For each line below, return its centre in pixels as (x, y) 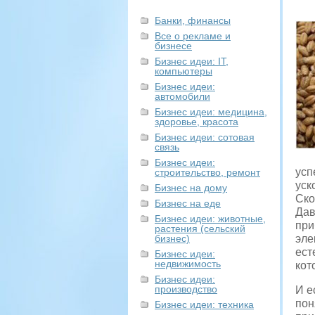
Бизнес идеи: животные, (210, 219)
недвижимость (188, 264)
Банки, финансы (193, 20)
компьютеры (184, 71)
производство (186, 289)
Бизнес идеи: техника (204, 304)
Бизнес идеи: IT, (192, 61)
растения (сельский (200, 229)
